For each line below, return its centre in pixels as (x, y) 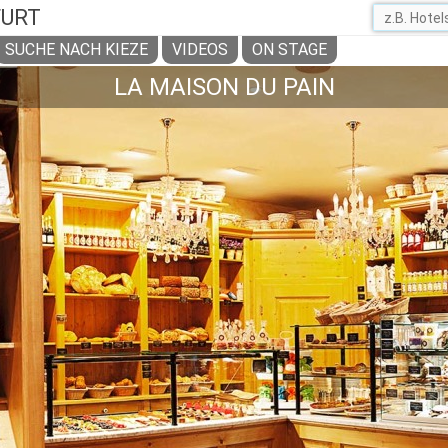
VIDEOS (200, 49)
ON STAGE (289, 49)
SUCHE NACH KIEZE (76, 49)
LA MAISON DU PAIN (224, 87)
